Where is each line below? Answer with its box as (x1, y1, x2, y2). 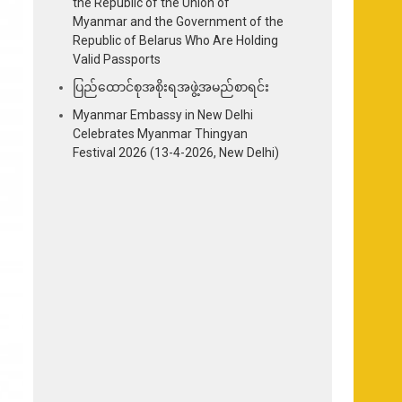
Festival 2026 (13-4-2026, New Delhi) (73, 144, 280, 160)
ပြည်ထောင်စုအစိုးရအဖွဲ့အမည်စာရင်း (73, 79, 270, 94)
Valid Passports (73, 51, 162, 66)
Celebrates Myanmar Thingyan (73, 126, 249, 141)
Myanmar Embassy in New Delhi (73, 107, 254, 122)
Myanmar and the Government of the (73, 13, 284, 29)
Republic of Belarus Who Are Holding (73, 32, 279, 48)
